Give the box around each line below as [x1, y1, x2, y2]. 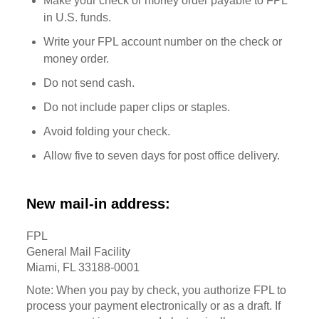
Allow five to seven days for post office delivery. [43, 149, 281, 162]
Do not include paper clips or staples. [43, 100, 231, 113]
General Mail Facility [26, 245, 131, 258]
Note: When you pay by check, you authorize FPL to [26, 283, 287, 296]
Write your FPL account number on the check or [43, 35, 283, 48]
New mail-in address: [26, 195, 171, 211]
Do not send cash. [43, 76, 135, 89]
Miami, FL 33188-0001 [26, 261, 140, 273]
